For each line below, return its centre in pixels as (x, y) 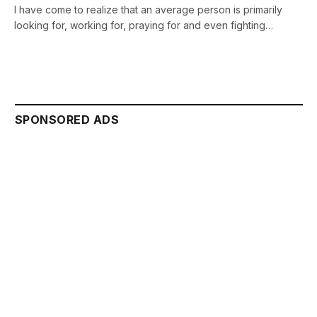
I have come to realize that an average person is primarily (148, 9)
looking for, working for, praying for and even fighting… (144, 25)
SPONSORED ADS (67, 119)
